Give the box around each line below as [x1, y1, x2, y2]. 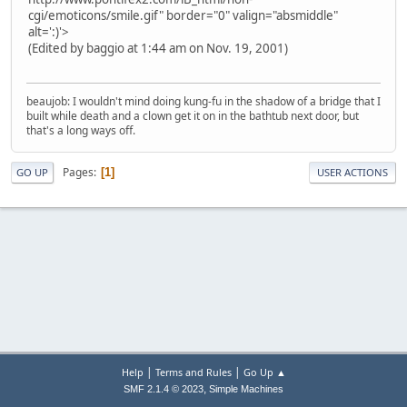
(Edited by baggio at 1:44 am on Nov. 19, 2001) [28, 39, 288, 56]
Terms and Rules [154, 365, 232, 379]
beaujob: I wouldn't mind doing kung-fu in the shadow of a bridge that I [26, 94, 381, 110]
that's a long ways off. [26, 123, 135, 139]
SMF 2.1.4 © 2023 [124, 383, 203, 394]
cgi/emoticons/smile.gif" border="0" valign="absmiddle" [28, 6, 338, 24]
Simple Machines [209, 383, 283, 394]
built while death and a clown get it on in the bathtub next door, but [26, 108, 359, 124]
